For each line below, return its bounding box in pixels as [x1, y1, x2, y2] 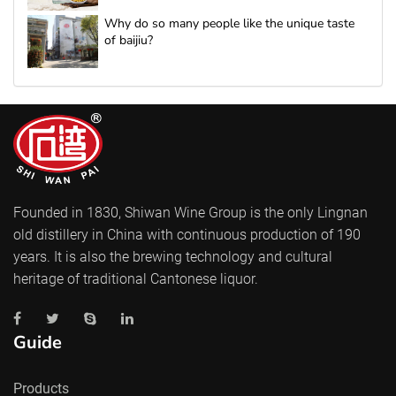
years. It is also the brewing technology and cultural [13, 248, 332, 266]
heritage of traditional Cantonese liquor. [13, 270, 258, 288]
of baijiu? [104, 32, 153, 49]
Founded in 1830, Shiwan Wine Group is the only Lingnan [13, 204, 368, 222]
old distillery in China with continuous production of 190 [13, 226, 361, 244]
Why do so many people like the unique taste [104, 15, 354, 33]
